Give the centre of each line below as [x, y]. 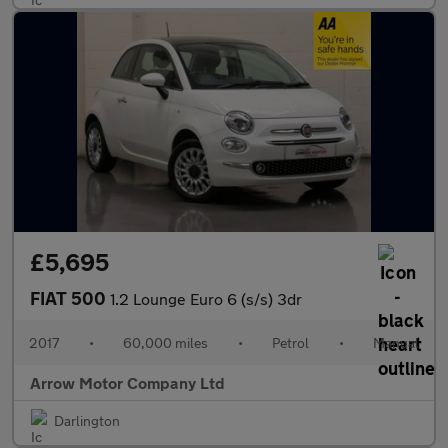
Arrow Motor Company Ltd [127, 382]
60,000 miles [165, 342]
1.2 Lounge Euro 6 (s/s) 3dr [206, 298]
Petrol [290, 342]
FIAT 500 [70, 298]
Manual [396, 342]
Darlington [87, 420]
